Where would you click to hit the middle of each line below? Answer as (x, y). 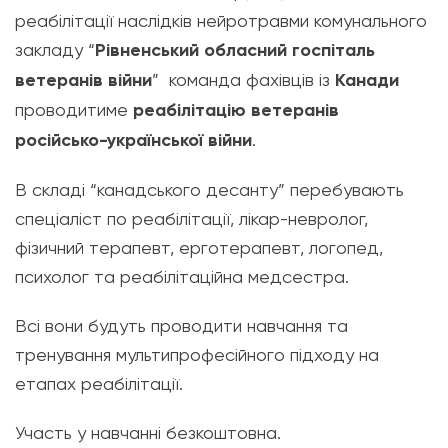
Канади (367, 80)
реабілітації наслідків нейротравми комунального (221, 20)
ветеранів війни (83, 80)
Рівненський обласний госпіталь (235, 50)
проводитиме (74, 109)
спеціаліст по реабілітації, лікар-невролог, (191, 218)
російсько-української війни (133, 140)
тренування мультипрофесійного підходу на (197, 354)
